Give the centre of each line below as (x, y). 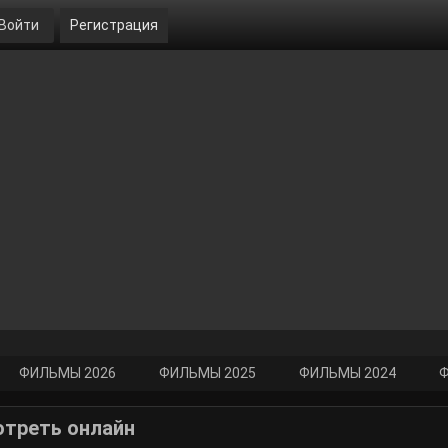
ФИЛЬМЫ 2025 (207, 373)
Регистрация (114, 25)
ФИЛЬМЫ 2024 (347, 373)
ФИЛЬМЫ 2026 (67, 373)
